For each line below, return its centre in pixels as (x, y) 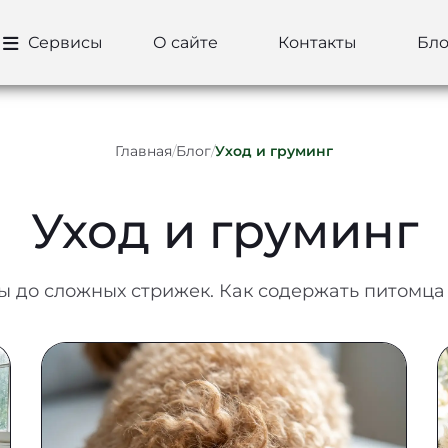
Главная (143, 151)
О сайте (186, 42)
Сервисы (64, 42)
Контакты (318, 42)
